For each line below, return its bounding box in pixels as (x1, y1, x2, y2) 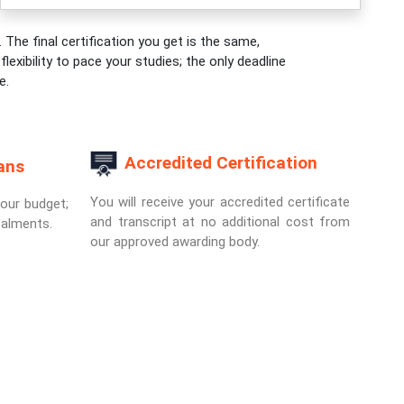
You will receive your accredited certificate (90, 194, 350, 210)
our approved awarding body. (90, 234, 260, 250)
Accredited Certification (124, 152, 317, 174)
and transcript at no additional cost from (90, 214, 350, 230)
